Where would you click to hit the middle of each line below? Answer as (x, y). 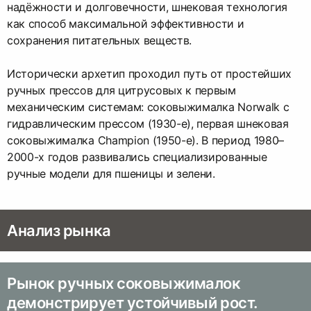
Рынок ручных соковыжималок (124, 284)
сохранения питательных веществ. (100, 41)
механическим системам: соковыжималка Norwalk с (148, 107)
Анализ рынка (59, 231)
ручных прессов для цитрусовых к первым (121, 91)
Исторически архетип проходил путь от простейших (149, 74)
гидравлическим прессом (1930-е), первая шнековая (148, 124)
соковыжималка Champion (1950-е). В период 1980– (145, 141)
